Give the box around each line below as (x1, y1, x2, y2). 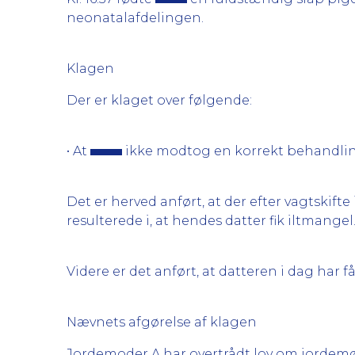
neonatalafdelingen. (67, 10, 204, 25)
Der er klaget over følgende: (67, 93, 252, 108)
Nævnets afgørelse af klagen (67, 315, 257, 330)
